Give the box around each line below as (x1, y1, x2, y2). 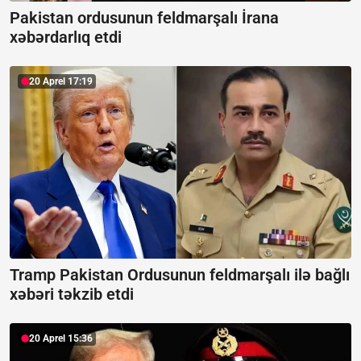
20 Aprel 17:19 (29, 76, 93, 87)
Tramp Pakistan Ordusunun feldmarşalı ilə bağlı (10, 264, 350, 284)
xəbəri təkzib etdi (10, 284, 134, 304)
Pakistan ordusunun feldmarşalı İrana (10, 8, 279, 27)
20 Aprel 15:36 (29, 332, 93, 344)
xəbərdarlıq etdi (10, 27, 122, 47)
